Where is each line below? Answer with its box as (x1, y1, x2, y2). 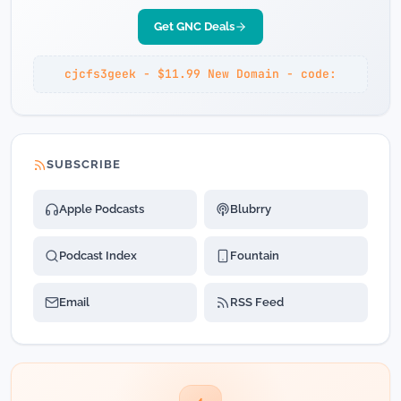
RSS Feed (230, 295, 284, 309)
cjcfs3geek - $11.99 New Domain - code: (64, 66, 337, 81)
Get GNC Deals (154, 20, 235, 33)
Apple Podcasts (59, 202, 144, 216)
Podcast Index (59, 249, 137, 262)
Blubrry (230, 202, 271, 216)
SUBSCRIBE (47, 158, 122, 171)
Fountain (230, 249, 279, 262)
